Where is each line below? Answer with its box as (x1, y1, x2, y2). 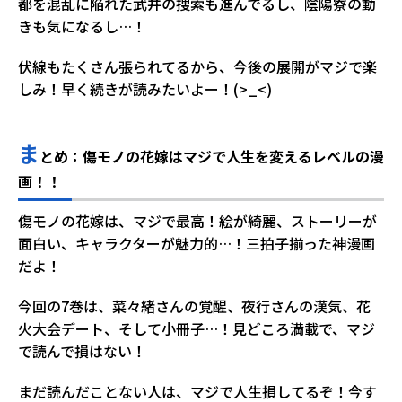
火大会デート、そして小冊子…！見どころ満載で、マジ (18, 318, 375, 339)
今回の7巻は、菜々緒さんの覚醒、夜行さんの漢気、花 (18, 295, 371, 317)
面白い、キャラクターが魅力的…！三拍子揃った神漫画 (18, 232, 375, 254)
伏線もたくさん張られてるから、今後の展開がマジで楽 (18, 56, 377, 77)
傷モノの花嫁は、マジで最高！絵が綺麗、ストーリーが (18, 210, 377, 232)
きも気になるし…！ (18, 15, 146, 37)
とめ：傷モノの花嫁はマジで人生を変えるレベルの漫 (39, 145, 384, 167)
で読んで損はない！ (18, 340, 146, 362)
